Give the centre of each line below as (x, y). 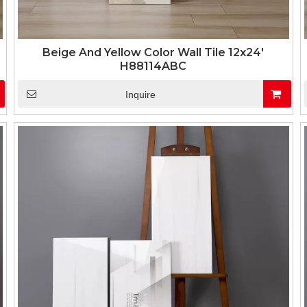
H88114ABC (153, 66)
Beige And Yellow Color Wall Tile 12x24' (153, 52)
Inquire (140, 95)
